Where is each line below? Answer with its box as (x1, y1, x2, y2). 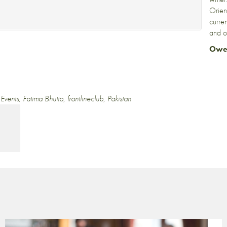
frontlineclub (67, 93, 103, 104)
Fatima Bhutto (23, 93, 63, 104)
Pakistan (107, 93, 131, 104)
